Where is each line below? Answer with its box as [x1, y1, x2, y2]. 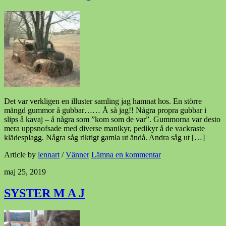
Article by [4, 150, 38, 159]
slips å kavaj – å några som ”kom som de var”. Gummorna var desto [4, 115, 220, 124]
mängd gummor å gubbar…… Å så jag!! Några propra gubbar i [4, 106, 206, 115]
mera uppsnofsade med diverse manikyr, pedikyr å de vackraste [4, 124, 205, 133]
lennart [38, 150, 60, 159]
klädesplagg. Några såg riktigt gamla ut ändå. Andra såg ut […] [4, 133, 205, 142]
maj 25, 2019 [4, 167, 46, 177]
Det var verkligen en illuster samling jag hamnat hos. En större [4, 97, 202, 106]
